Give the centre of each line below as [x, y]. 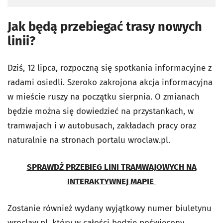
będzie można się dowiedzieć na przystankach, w [101, 111]
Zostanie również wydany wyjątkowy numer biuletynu [110, 208]
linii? [23, 41]
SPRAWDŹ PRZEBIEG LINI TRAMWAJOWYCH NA [111, 167]
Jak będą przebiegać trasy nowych [105, 26]
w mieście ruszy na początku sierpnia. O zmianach [104, 97]
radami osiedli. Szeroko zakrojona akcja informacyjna [110, 82]
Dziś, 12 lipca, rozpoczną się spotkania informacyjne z [110, 68]
